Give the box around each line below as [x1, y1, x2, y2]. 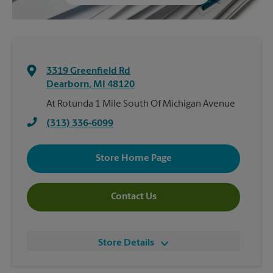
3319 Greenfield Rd [46, 66, 130, 76]
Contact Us [110, 192, 157, 202]
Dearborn [46, 79, 89, 90]
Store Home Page [95, 154, 172, 164]
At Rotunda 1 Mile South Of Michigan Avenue [46, 99, 235, 109]
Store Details [98, 238, 154, 248]
